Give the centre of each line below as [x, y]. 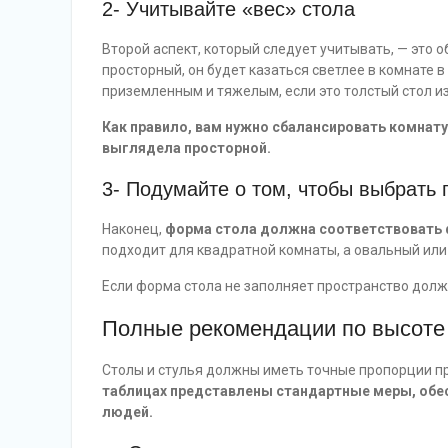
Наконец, [133, 229]
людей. [127, 412]
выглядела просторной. [186, 148]
